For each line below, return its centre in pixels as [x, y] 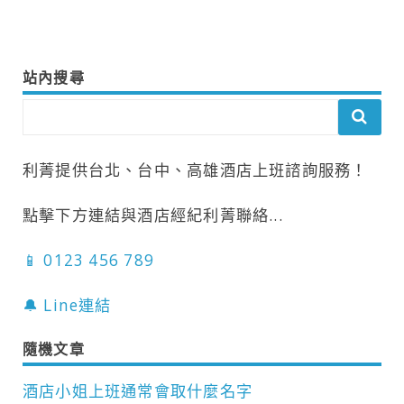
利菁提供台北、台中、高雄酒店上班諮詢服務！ [195, 170]
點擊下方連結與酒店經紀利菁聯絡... [153, 215]
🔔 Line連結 [67, 305]
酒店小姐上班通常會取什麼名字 [138, 390]
